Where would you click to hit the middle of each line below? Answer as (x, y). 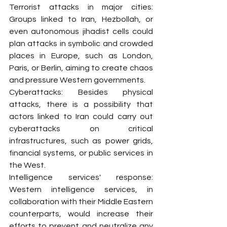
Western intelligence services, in (81, 190)
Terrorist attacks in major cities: (81, 7)
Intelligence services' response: (81, 177)
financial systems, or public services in (81, 153)
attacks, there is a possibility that (81, 104)
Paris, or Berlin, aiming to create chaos (81, 68)
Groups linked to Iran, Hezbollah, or (81, 19)
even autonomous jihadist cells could (81, 31)
